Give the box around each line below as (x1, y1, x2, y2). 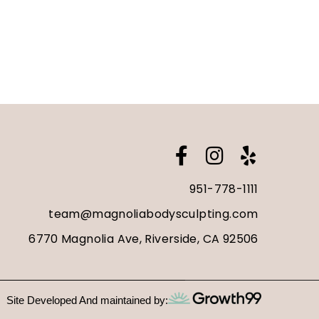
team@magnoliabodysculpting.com (48, 205, 258, 222)
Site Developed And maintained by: (6, 293, 168, 306)
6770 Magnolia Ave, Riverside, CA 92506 (28, 230, 258, 247)
